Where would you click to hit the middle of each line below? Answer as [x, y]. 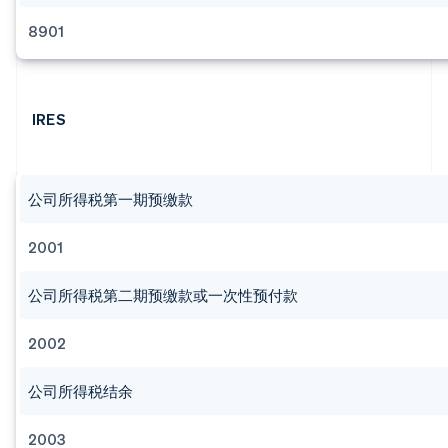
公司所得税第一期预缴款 [110, 199]
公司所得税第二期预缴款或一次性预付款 [163, 295]
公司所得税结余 [80, 391]
